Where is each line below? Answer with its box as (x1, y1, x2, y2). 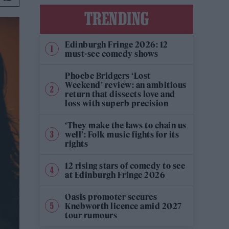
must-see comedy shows (65, 48, 158, 59)
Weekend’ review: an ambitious (65, 79, 187, 90)
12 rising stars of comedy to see (65, 160, 185, 171)
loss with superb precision (65, 98, 168, 108)
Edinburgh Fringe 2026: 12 (65, 39, 168, 50)
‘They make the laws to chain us (65, 120, 187, 130)
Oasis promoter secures (65, 191, 157, 202)
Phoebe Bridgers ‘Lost (65, 70, 151, 81)
